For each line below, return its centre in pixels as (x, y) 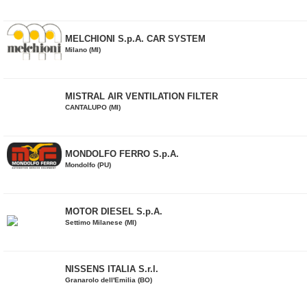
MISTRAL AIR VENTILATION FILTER (142, 96)
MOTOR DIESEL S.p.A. (114, 211)
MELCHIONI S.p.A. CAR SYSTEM (135, 39)
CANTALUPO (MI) (93, 107)
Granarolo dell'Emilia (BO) (109, 280)
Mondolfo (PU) (88, 165)
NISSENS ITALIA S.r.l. (112, 269)
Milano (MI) (83, 50)
